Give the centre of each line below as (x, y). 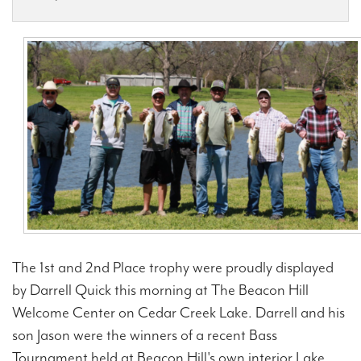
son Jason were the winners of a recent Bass (145, 335)
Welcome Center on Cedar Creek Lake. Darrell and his (178, 312)
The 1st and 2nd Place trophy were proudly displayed (173, 267)
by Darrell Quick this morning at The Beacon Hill (160, 290)
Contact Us (50, 38)
